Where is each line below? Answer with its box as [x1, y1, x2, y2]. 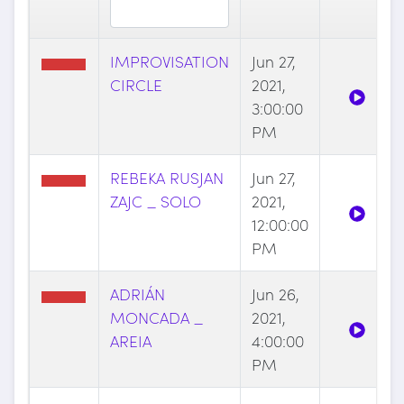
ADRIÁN [109, 282, 165, 306]
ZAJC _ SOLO [109, 189, 201, 213]
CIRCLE [109, 73, 162, 96]
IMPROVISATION [109, 50, 229, 73]
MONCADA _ [109, 306, 203, 329]
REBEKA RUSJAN [109, 166, 224, 189]
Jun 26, [251, 282, 299, 306]
